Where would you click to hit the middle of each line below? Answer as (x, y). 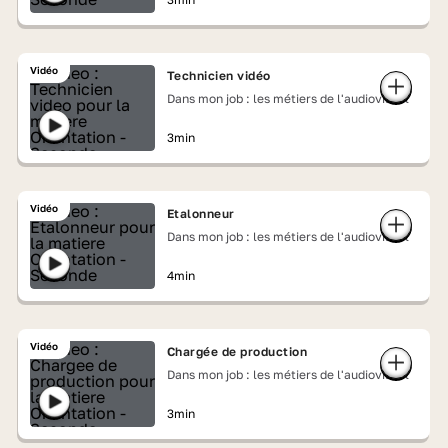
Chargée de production (237, 351)
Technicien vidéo (218, 75)
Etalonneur (200, 213)
